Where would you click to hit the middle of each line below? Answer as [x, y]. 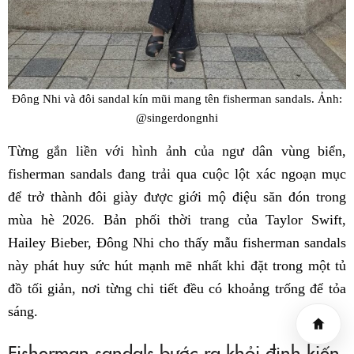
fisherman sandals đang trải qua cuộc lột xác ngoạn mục [177, 173]
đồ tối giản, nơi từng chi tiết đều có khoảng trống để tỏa [177, 288]
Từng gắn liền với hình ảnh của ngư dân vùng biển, [177, 151]
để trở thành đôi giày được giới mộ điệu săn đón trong [177, 196]
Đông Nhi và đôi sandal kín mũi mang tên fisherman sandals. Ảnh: [177, 99]
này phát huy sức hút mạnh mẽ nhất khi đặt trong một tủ [177, 265]
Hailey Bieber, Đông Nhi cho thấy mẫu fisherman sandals [177, 242]
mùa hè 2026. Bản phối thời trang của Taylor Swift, [177, 219]
